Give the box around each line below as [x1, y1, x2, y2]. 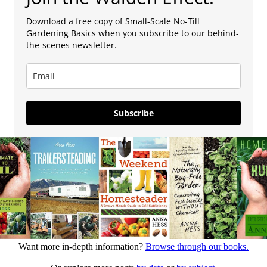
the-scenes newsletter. [26, 39, 117, 51]
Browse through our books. [145, 241, 249, 252]
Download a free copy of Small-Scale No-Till [26, 15, 200, 27]
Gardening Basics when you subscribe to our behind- [26, 27, 239, 39]
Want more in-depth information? [18, 241, 145, 252]
